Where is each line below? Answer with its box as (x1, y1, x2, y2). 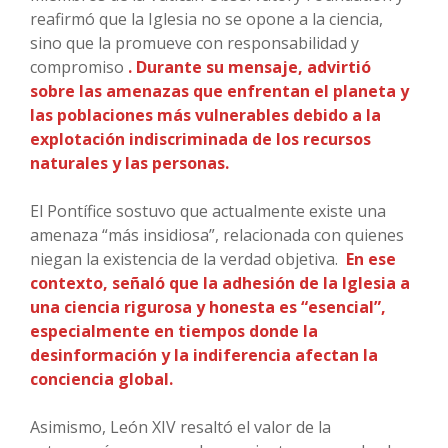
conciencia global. (30, 368, 173, 391)
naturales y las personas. (30, 152, 229, 175)
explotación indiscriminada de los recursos (30, 128, 371, 151)
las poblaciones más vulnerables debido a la (30, 104, 381, 127)
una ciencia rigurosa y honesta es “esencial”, (30, 296, 386, 319)
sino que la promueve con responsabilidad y (30, 32, 359, 55)
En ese (346, 248, 396, 271)
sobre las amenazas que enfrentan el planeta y (30, 80, 409, 103)
